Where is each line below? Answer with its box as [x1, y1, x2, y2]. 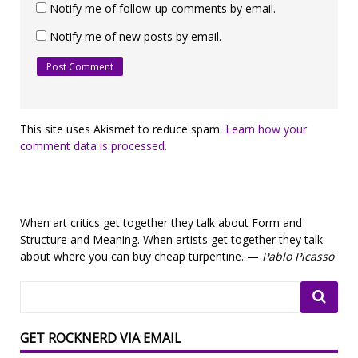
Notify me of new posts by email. [50, 28, 221, 44]
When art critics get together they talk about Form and [20, 214, 302, 230]
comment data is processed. [20, 137, 167, 153]
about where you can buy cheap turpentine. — [20, 248, 262, 264]
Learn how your [225, 121, 307, 137]
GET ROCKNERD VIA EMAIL [20, 328, 181, 347]
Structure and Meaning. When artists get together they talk [20, 231, 323, 247]
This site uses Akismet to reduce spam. [20, 121, 225, 137]
